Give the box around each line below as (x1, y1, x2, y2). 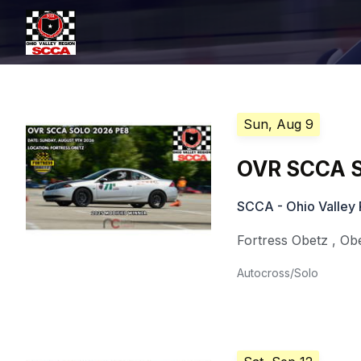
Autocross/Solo (237, 266, 319, 280)
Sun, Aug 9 (243, 116, 314, 132)
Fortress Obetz (237, 232, 329, 248)
